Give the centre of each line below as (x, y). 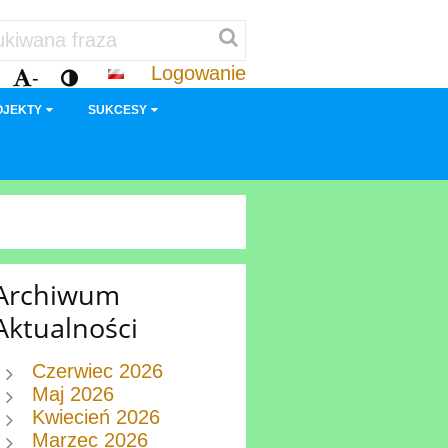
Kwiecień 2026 (96, 417)
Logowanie (198, 73)
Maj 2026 (73, 394)
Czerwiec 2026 (98, 371)
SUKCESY (117, 110)
